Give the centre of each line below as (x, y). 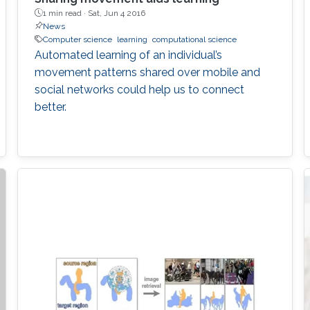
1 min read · (65, 13)
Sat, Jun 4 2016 (116, 13)
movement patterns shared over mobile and (147, 72)
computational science (194, 39)
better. (50, 107)
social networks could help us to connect (139, 89)
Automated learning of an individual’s (128, 55)
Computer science (77, 39)
